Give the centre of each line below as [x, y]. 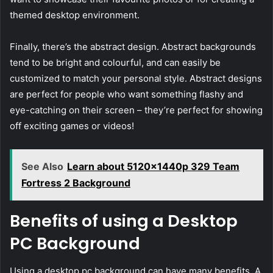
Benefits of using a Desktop [124, 221]
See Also [42, 167]
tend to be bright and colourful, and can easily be [115, 63]
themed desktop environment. [75, 15]
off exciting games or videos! [72, 126]
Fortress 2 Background [76, 183]
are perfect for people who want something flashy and [126, 94]
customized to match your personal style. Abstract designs [136, 79]
